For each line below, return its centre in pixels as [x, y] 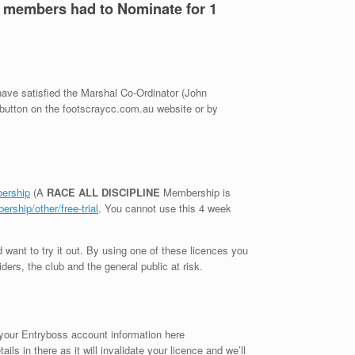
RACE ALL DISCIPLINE [103, 193]
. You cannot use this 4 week [165, 208]
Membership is [195, 193]
